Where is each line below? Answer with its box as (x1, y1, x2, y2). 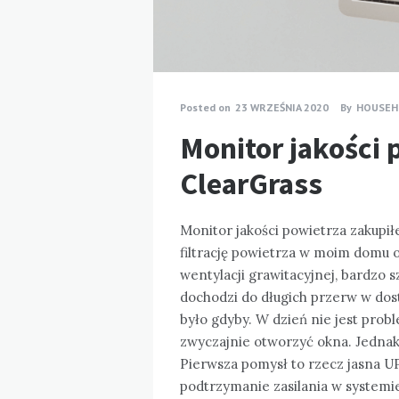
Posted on (180, 101, 231, 115)
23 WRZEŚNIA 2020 (235, 101, 329, 115)
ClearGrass (180, 165, 322, 203)
